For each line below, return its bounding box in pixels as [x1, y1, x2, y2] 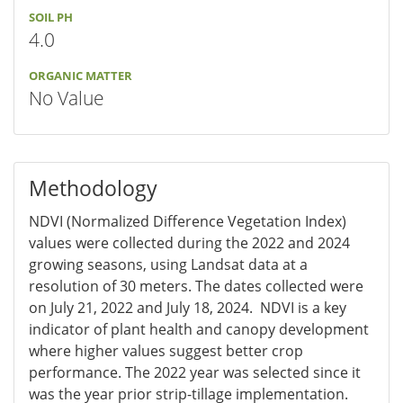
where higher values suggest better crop [29, 340, 303, 361]
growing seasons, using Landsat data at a [29, 254, 308, 274]
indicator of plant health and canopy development [29, 318, 369, 339]
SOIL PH [29, 9, 73, 26]
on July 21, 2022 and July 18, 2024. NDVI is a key [29, 297, 346, 318]
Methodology [29, 174, 157, 202]
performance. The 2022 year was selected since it [29, 362, 361, 382]
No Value [29, 85, 104, 112]
